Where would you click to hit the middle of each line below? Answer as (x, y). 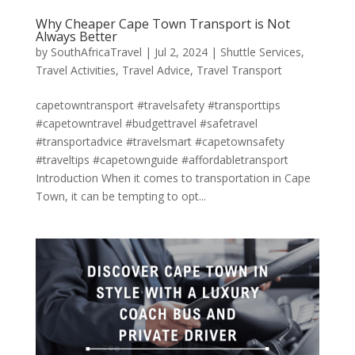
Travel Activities (75, 71)
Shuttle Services (260, 52)
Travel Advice (156, 71)
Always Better (76, 37)
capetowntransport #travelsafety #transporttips (158, 105)
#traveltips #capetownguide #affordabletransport (162, 160)
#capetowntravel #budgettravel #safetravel (146, 124)
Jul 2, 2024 (181, 52)
